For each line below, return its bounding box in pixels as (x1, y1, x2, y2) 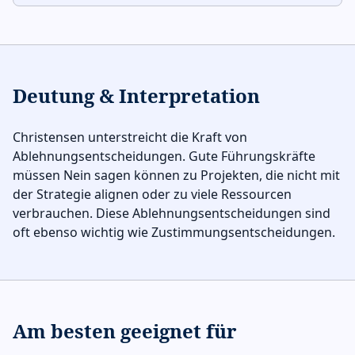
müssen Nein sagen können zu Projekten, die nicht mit (13, 166, 340, 184)
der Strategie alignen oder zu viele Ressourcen (13, 185, 292, 203)
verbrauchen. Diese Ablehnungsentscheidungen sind (13, 204, 330, 222)
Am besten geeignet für (13, 318, 237, 344)
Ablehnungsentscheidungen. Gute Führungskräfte (13, 147, 315, 165)
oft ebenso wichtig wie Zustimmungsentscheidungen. (13, 223, 335, 241)
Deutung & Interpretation (13, 82, 260, 109)
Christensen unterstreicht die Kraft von (13, 128, 247, 146)
